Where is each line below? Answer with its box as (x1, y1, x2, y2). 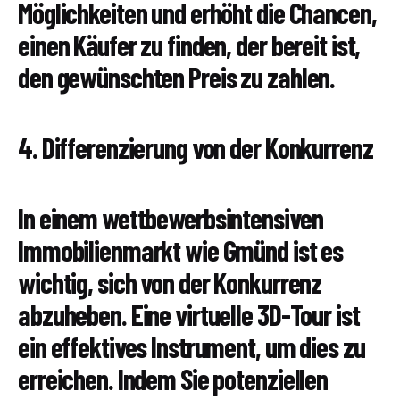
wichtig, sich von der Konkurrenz (18, 265, 322, 300)
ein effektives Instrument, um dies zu (18, 329, 365, 364)
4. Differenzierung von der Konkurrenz (18, 130, 373, 165)
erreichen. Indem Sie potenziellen (18, 362, 329, 396)
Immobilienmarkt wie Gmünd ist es (18, 233, 344, 268)
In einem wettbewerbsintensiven (18, 201, 323, 236)
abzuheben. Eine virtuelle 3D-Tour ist (18, 297, 360, 332)
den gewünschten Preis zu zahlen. (18, 60, 336, 95)
